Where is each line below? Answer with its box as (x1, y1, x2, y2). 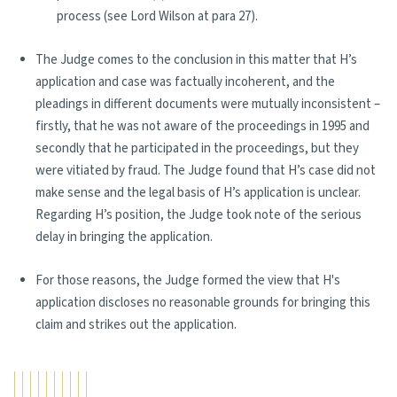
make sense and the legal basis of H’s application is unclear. (35, 183, 361, 202)
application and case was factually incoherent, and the (35, 73, 335, 91)
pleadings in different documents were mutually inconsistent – (35, 95, 380, 113)
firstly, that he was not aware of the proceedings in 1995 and (35, 117, 370, 136)
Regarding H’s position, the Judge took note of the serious (35, 206, 362, 224)
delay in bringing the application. (35, 228, 213, 246)
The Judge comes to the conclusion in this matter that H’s (35, 51, 357, 69)
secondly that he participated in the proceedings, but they (35, 139, 359, 158)
